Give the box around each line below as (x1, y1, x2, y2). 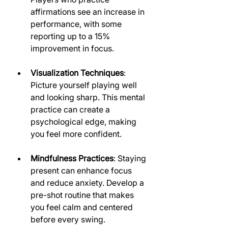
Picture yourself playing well (31, 80, 139, 90)
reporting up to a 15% (31, 31, 112, 41)
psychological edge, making (31, 117, 138, 127)
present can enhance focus (31, 165, 134, 176)
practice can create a (31, 104, 112, 115)
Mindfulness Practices (31, 153, 113, 163)
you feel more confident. (31, 129, 122, 139)
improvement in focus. (31, 43, 114, 53)
